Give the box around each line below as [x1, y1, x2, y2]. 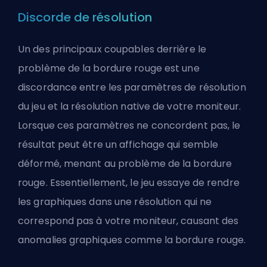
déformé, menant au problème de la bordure [18, 156, 232, 170]
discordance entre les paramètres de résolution [18, 80, 246, 94]
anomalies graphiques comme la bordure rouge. [18, 232, 246, 247]
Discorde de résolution [18, 8, 153, 26]
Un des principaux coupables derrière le [18, 42, 206, 56]
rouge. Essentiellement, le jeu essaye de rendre [18, 175, 240, 190]
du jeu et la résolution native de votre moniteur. [18, 99, 241, 113]
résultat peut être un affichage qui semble [18, 137, 219, 151]
